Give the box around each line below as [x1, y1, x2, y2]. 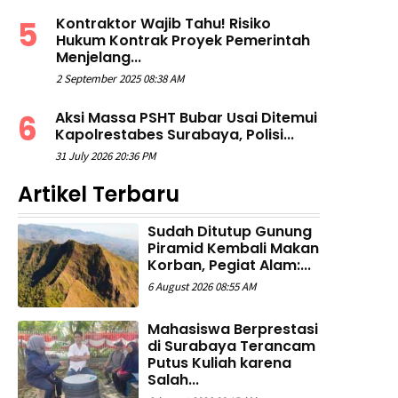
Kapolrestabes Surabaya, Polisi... [55, 124, 294, 146]
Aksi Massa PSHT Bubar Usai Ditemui [55, 107, 317, 129]
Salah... [147, 370, 199, 391]
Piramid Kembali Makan [147, 238, 319, 259]
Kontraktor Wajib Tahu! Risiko [56, 13, 271, 35]
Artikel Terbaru [18, 179, 179, 210]
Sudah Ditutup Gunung [147, 221, 312, 243]
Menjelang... [56, 47, 141, 68]
